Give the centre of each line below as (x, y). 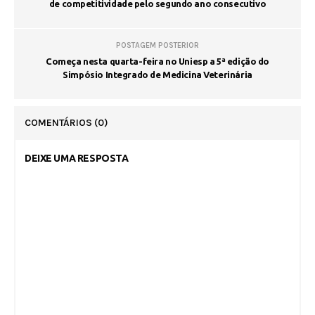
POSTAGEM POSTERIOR (157, 46)
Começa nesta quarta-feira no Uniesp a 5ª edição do (157, 62)
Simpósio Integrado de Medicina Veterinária (157, 75)
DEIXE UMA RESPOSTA (77, 159)
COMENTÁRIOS (59, 123)
